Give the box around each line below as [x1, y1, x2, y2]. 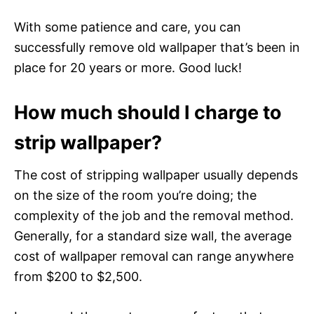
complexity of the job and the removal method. [14, 207, 294, 223]
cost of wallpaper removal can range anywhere [14, 248, 294, 264]
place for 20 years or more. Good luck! [14, 60, 242, 75]
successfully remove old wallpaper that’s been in [14, 39, 300, 55]
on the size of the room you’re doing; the [14, 187, 257, 203]
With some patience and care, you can [14, 19, 241, 34]
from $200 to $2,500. [14, 268, 142, 284]
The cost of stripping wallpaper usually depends [14, 167, 298, 182]
